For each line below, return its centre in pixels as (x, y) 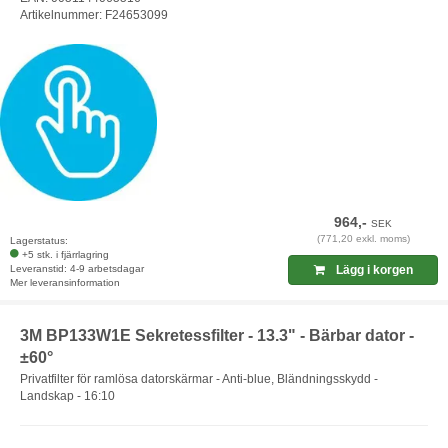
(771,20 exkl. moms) (363, 238)
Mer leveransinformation (65, 282)
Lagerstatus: (39, 240)
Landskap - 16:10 (67, 396)
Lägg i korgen (372, 269)
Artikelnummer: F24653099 (94, 14)
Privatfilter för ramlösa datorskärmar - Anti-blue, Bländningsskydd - (199, 379)
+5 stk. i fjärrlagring (65, 254)
